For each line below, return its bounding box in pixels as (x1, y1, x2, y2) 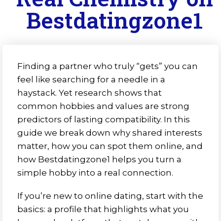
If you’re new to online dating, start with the (17, 191, 203, 201)
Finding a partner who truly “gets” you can (17, 61, 198, 71)
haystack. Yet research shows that (17, 88, 162, 98)
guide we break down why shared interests (17, 128, 202, 138)
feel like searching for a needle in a (17, 74, 165, 84)
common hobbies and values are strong (17, 101, 189, 111)
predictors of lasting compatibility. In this (17, 114, 190, 124)
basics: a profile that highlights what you (17, 204, 189, 214)
